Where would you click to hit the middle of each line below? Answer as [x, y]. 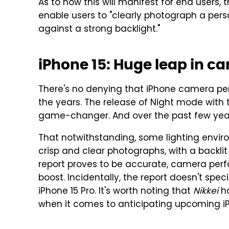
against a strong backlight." [99, 30]
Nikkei [206, 192]
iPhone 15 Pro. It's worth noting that [116, 192]
